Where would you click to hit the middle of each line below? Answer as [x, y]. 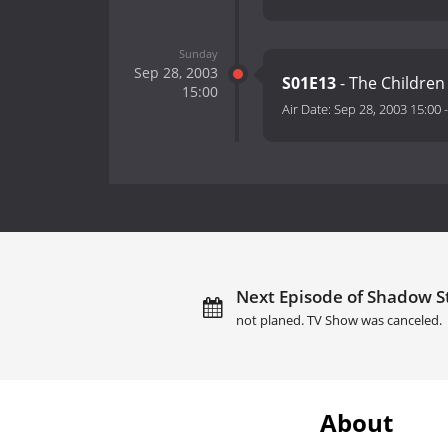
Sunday [198, 53]
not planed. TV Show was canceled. [338, 320]
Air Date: [308, 109]
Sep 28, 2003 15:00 [387, 109]
